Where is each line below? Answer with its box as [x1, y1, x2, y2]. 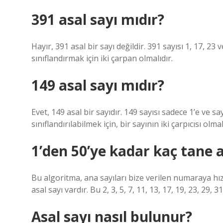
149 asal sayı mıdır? [31, 76, 164, 95]
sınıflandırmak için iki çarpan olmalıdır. [31, 53, 173, 64]
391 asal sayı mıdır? [31, 10, 164, 29]
